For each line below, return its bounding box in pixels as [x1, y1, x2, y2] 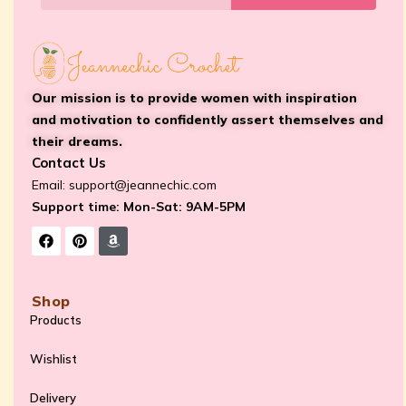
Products [30, 313, 82, 328]
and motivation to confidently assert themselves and [32, 111, 383, 129]
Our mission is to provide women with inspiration [32, 90, 357, 107]
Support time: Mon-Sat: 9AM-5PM [32, 198, 246, 216]
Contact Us [32, 154, 106, 172]
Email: [32, 177, 69, 194]
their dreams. [32, 133, 122, 150]
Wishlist [30, 352, 77, 367]
